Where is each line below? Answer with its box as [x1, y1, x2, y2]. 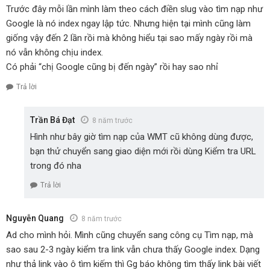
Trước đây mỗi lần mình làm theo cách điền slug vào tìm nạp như [6, 4, 263, 15]
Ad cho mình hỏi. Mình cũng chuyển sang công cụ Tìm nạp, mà [6, 230, 253, 241]
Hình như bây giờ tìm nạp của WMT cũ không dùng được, [30, 131, 253, 142]
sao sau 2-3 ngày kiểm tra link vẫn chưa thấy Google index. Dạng [6, 244, 260, 256]
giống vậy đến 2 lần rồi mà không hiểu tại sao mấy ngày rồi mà [6, 33, 253, 44]
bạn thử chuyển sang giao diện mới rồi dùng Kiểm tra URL [30, 145, 256, 157]
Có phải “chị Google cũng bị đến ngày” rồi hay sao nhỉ [6, 61, 218, 73]
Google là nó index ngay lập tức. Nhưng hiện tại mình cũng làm [6, 18, 251, 30]
